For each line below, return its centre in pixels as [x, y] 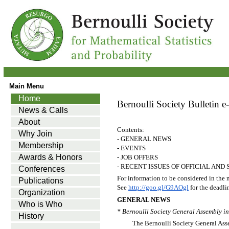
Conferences [42, 169]
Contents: [131, 129]
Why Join [35, 134]
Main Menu [27, 86]
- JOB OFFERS [138, 157]
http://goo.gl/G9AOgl [158, 188]
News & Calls [43, 110]
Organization [42, 192]
